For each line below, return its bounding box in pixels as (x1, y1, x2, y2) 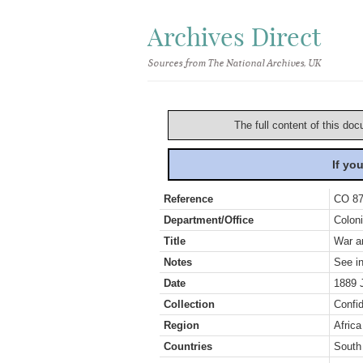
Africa (334, 319, 361, 331)
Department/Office (164, 214, 254, 226)
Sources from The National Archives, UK (147, 58, 320, 69)
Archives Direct (147, 21, 321, 53)
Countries (164, 340, 212, 352)
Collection (164, 298, 215, 310)
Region (164, 319, 199, 331)
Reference (164, 193, 213, 205)
